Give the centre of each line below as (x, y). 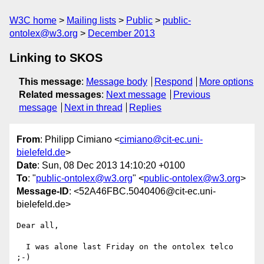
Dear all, (38, 226)
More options (227, 82)
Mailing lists (91, 20)
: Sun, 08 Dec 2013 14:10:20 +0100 (111, 166)
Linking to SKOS (56, 58)
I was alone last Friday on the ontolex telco (21, 247)
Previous (192, 95)
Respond (173, 82)
